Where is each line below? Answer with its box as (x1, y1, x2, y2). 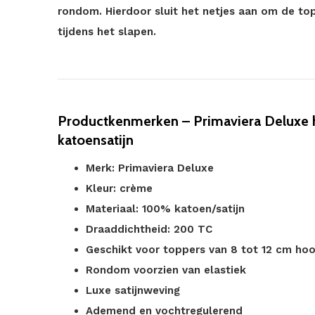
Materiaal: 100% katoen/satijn (86, 202, 245, 215)
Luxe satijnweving (86, 284, 180, 297)
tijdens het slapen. (58, 25, 156, 38)
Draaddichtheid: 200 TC (86, 223, 212, 236)
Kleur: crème (86, 182, 153, 195)
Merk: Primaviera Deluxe (86, 162, 214, 174)
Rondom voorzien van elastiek (86, 264, 246, 276)
